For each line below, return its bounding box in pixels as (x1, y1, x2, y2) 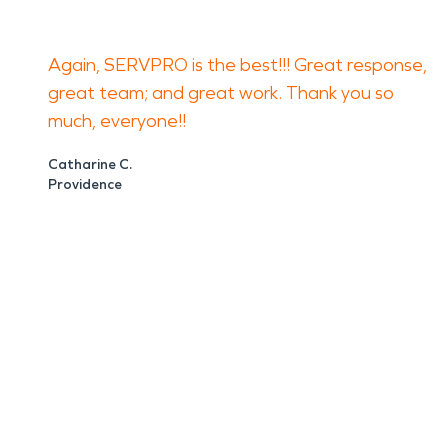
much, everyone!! (48, 110, 186, 132)
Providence (48, 176, 122, 193)
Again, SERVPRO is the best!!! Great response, (48, 54, 427, 76)
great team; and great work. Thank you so (48, 82, 394, 104)
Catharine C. (48, 156, 132, 173)
